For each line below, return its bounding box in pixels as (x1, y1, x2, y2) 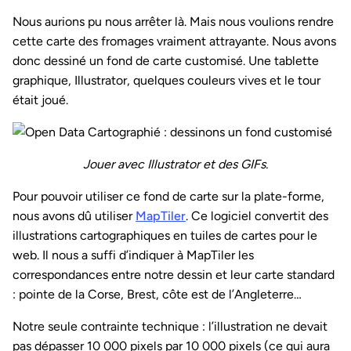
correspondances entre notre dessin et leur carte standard (13, 267, 335, 283)
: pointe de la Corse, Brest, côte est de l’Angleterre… (13, 287, 302, 302)
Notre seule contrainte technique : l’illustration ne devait (13, 319, 327, 335)
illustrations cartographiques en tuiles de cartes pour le (13, 228, 317, 244)
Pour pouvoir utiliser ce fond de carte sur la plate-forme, (13, 189, 324, 204)
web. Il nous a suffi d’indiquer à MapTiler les (13, 248, 254, 263)
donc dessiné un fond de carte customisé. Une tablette (13, 53, 319, 69)
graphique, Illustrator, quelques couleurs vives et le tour (13, 73, 320, 89)
